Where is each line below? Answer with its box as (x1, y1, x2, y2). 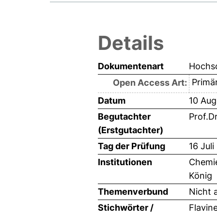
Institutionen (98, 156, 152, 167)
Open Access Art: (112, 77, 187, 88)
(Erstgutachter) (98, 124, 163, 135)
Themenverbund (98, 186, 168, 197)
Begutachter (98, 111, 151, 122)
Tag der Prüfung (98, 140, 165, 151)
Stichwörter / (98, 202, 154, 213)
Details (98, 31, 164, 55)
